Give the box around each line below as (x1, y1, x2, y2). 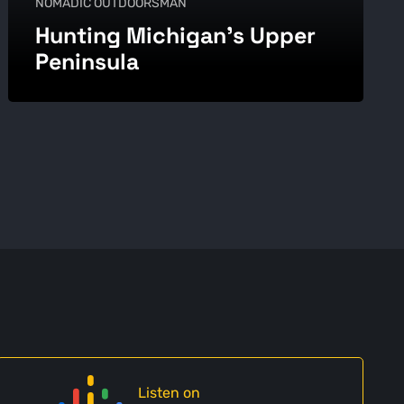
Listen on (137, 384, 200, 402)
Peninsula (34, 47, 139, 77)
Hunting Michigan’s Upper (34, 21, 316, 50)
